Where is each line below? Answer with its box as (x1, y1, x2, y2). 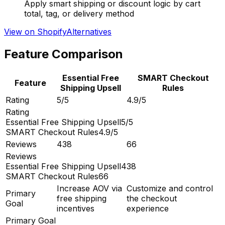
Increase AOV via (57, 183, 122, 194)
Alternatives (66, 27, 111, 37)
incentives (57, 203, 94, 214)
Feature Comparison (4, 47, 123, 62)
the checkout (127, 193, 177, 204)
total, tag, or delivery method (24, 9, 134, 19)
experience (127, 203, 169, 214)
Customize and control (127, 183, 213, 194)
